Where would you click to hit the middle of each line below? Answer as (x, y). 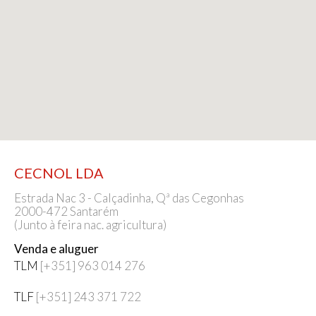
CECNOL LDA (59, 173)
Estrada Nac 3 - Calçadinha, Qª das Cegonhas (129, 198)
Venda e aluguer (56, 249)
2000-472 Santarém (66, 211)
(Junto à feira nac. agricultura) (90, 225)
